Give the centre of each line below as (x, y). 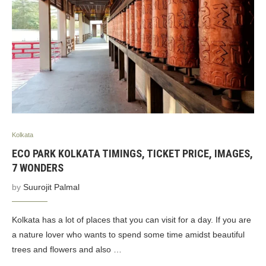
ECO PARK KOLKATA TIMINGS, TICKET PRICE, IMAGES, (132, 153)
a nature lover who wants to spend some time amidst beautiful (128, 235)
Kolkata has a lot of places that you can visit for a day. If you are (132, 220)
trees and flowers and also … (67, 249)
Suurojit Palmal (51, 187)
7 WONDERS (38, 168)
